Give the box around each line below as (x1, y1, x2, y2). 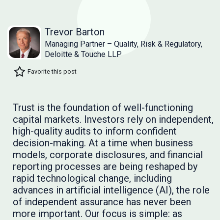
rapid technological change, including (12, 172, 172, 184)
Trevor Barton (45, 26, 105, 38)
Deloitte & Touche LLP (45, 49, 122, 59)
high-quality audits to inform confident (12, 125, 177, 137)
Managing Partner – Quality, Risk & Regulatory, (45, 39, 202, 49)
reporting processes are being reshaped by (12, 160, 197, 172)
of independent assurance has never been (12, 195, 191, 208)
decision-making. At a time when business (12, 137, 193, 149)
